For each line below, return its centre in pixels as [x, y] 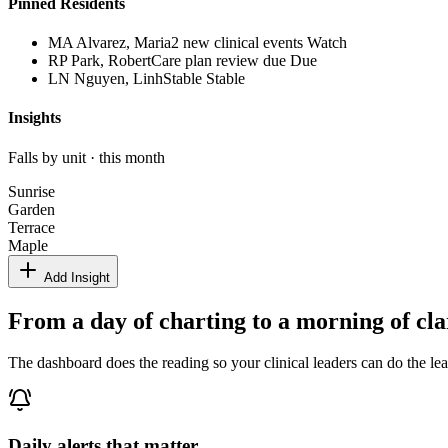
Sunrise [31, 191]
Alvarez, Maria [123, 43]
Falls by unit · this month [86, 157]
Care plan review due [218, 61]
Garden [31, 209]
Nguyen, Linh [118, 79]
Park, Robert [111, 61]
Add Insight [75, 277]
